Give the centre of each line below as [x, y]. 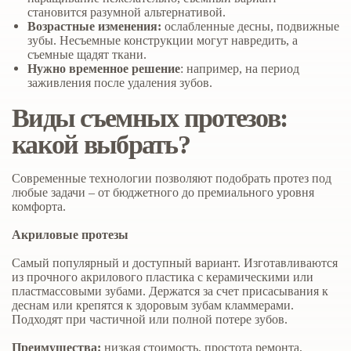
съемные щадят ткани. [87, 55]
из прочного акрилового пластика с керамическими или [163, 277]
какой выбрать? [101, 145]
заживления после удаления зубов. [120, 83]
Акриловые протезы [70, 235]
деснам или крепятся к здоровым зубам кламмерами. [153, 306]
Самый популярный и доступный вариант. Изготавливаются [175, 263]
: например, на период [240, 69]
